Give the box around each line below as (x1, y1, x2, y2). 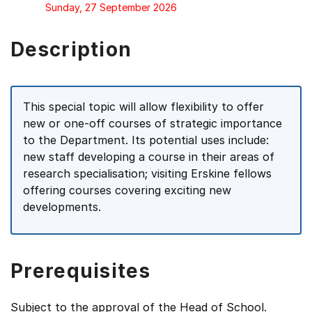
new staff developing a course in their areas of (23, 150, 274, 164)
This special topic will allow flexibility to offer (23, 100, 264, 114)
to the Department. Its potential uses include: (23, 133, 269, 147)
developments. (23, 200, 101, 214)
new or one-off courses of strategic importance (23, 116, 282, 130)
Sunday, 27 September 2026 (45, 1, 177, 13)
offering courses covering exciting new (23, 183, 231, 197)
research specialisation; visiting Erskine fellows (23, 166, 272, 180)
